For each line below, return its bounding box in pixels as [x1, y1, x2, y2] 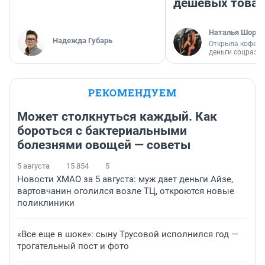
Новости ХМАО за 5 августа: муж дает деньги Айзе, [17, 173, 233, 185]
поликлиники [17, 197, 75, 208]
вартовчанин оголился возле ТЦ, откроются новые [17, 185, 234, 196]
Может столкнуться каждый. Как [17, 109, 217, 124]
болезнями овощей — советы [17, 137, 190, 152]
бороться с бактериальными [17, 123, 187, 138]
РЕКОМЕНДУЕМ [88, 85, 177, 99]
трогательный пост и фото [17, 240, 129, 251]
